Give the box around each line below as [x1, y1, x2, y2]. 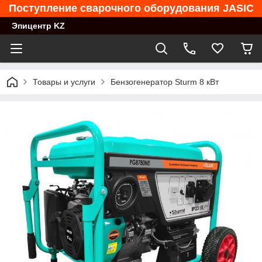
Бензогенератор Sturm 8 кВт [111, 77, 219, 87]
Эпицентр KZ [12, 21, 65, 30]
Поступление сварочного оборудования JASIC [8, 2, 254, 14]
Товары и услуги [33, 77, 95, 87]
